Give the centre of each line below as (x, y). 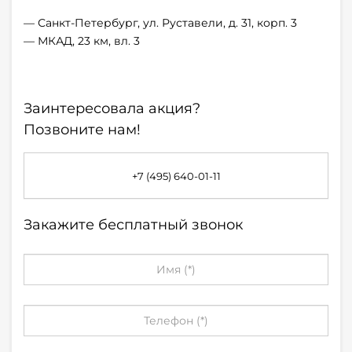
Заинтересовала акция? (112, 109)
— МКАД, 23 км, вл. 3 (82, 41)
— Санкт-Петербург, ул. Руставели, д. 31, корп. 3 (160, 23)
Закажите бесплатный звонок (133, 225)
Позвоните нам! (82, 130)
